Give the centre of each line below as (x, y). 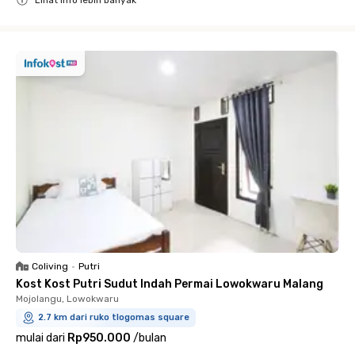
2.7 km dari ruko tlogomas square (114, 317)
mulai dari (40, 338)
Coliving (50, 266)
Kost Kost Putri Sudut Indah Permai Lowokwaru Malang (170, 284)
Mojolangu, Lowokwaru (67, 298)
